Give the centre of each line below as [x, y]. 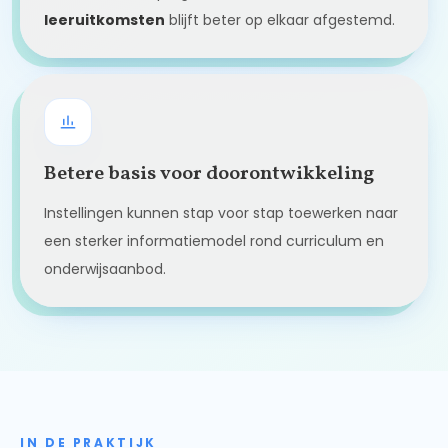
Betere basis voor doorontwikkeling [209, 174]
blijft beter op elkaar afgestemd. [280, 20]
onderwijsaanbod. [105, 269]
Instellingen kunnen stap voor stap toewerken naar [221, 213]
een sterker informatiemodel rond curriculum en [214, 241]
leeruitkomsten [104, 20]
